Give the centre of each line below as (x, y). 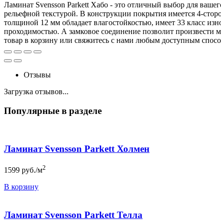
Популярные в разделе (53, 110)
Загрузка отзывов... (36, 91)
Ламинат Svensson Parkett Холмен (77, 149)
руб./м (32, 170)
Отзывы (37, 74)
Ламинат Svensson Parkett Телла (73, 215)
